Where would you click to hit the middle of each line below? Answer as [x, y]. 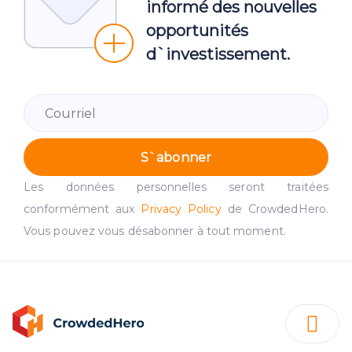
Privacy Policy [181, 209]
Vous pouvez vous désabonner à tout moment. [155, 231]
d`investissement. [218, 55]
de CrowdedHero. [275, 209]
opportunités [197, 31]
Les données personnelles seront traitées [176, 187]
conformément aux [82, 209]
